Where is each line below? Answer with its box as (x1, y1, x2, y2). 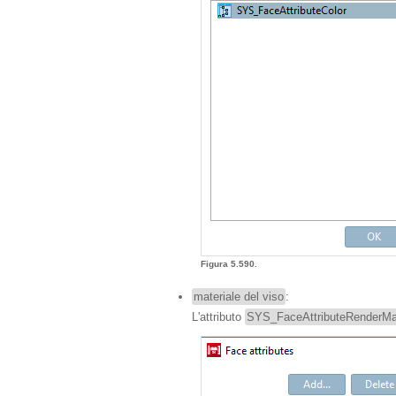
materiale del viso (194, 290, 284, 303)
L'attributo (192, 310, 245, 324)
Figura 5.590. (201, 259, 260, 269)
